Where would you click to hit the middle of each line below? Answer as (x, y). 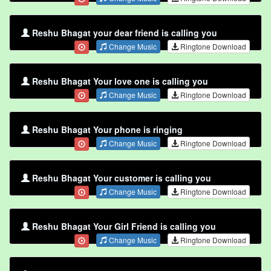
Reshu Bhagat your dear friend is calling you (125, 33)
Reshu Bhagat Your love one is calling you (120, 81)
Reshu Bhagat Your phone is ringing (107, 130)
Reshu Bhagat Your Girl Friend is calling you (124, 227)
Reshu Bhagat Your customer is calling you (122, 178)
